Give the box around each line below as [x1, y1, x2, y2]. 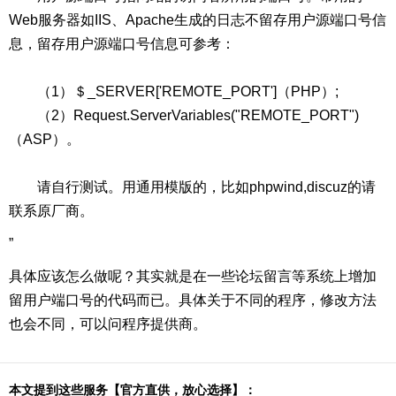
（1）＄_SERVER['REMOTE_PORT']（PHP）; [9, 84, 339, 99]
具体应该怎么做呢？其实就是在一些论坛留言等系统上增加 [9, 269, 377, 284]
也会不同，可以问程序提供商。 [9, 316, 207, 331]
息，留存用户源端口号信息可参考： [9, 36, 235, 51]
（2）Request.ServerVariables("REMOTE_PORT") [9, 108, 359, 123]
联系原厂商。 [9, 203, 94, 218]
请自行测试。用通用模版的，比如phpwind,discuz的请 [9, 179, 376, 194]
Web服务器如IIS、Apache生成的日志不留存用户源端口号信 [9, 12, 386, 27]
